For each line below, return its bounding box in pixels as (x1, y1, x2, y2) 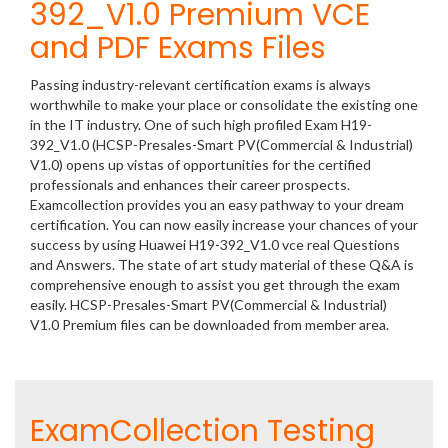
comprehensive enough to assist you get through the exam (30, 276, 400, 293)
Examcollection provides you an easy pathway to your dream (30, 196, 404, 213)
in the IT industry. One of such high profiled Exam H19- (30, 116, 372, 133)
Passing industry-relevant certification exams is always (30, 76, 371, 93)
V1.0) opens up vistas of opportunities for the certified (30, 156, 371, 173)
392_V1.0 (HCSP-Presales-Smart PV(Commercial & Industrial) (30, 136, 413, 153)
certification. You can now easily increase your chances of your (30, 216, 418, 233)
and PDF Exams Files (30, 27, 326, 69)
